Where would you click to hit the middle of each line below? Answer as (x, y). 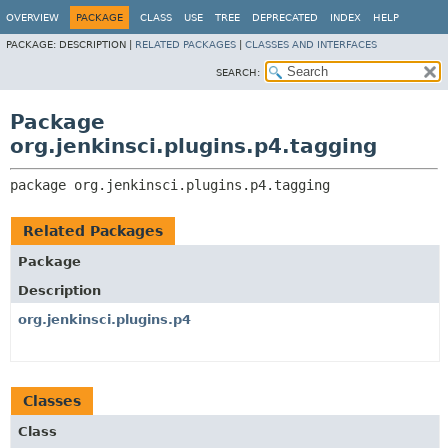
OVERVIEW (32, 17)
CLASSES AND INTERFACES (311, 44)
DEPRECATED (285, 17)
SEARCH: (238, 72)
